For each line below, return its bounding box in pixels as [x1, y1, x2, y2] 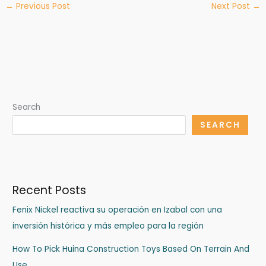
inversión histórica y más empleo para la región [12, 220, 204, 232]
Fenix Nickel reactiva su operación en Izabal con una [12, 204, 223, 216]
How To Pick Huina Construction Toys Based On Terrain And [12, 243, 250, 255]
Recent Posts [12, 182, 87, 198]
